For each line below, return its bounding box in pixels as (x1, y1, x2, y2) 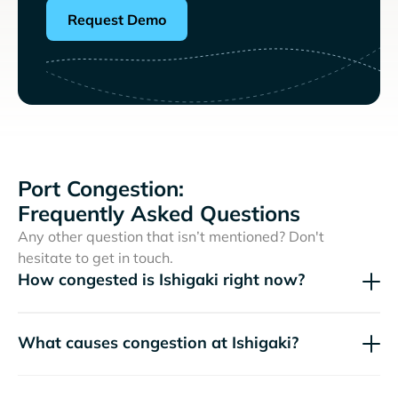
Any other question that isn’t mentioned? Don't (18, 227, 324, 246)
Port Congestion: (18, 175, 184, 203)
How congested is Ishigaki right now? (18, 269, 305, 291)
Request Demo (68, 11, 166, 29)
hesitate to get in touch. (18, 249, 173, 267)
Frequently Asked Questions (18, 200, 300, 227)
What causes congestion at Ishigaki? (18, 331, 298, 353)
